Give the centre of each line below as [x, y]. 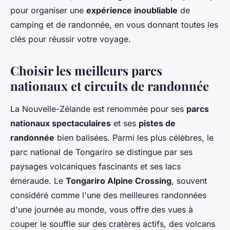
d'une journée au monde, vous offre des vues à [102, 209]
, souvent [189, 180]
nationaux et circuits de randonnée [110, 85]
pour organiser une [48, 10]
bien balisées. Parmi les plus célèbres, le [134, 137]
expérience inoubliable [132, 10]
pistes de [157, 123]
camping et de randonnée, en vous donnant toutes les [114, 24]
